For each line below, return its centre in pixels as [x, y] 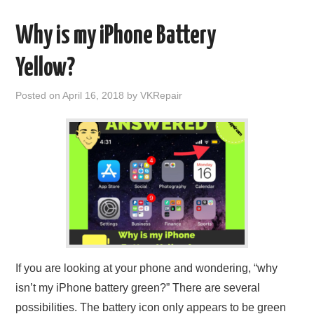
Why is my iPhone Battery [116, 37]
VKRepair [162, 96]
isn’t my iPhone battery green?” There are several [138, 288]
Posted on [39, 96]
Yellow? [46, 69]
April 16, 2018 [94, 96]
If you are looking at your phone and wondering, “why [147, 268]
